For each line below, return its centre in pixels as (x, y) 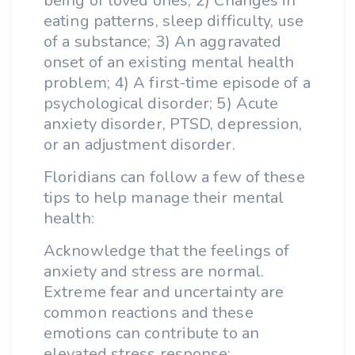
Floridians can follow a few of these (174, 177)
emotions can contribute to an (151, 333)
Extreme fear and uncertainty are (164, 292)
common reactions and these (149, 313)
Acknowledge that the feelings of (167, 251)
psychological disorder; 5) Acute (161, 103)
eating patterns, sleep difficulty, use (174, 21)
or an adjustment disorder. (141, 145)
